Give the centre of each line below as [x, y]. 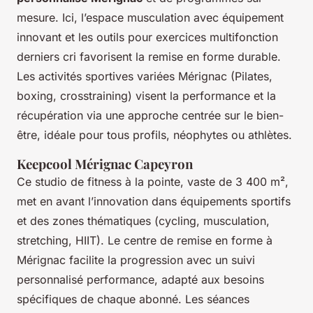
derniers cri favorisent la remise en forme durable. [149, 56]
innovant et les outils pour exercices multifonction [147, 37]
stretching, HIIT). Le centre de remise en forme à [145, 240]
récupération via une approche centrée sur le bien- [150, 115]
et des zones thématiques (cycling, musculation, [143, 220]
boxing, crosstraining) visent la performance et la [146, 95]
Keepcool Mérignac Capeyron [105, 163]
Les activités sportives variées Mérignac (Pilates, [145, 76]
